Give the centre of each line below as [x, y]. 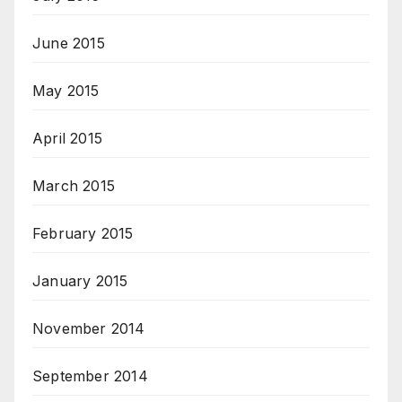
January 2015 [80, 281]
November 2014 [89, 329]
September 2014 [90, 376]
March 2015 [74, 186]
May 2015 [66, 91]
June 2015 [69, 44]
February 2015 [83, 234]
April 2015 [67, 139]
